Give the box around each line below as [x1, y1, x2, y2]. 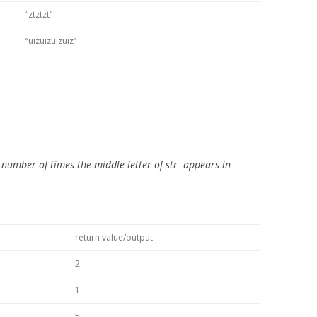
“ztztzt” [25, 8, 52, 21]
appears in [180, 158, 231, 171]
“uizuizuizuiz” [25, 35, 76, 47]
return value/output [75, 231, 153, 243]
